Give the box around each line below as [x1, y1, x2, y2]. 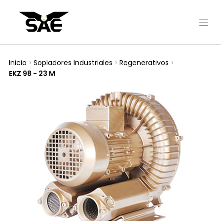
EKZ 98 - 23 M [9, 69, 55, 79]
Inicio [9, 57, 27, 68]
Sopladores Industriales [34, 57, 112, 68]
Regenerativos [119, 57, 169, 68]
